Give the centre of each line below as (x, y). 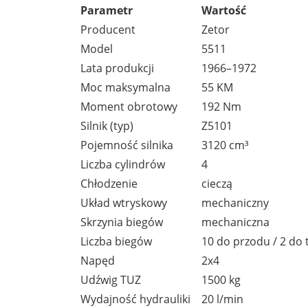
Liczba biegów (116, 241)
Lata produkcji (117, 68)
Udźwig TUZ (111, 279)
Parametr (107, 10)
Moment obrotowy (129, 106)
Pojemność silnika (127, 145)
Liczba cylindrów (123, 164)
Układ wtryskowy (124, 202)
